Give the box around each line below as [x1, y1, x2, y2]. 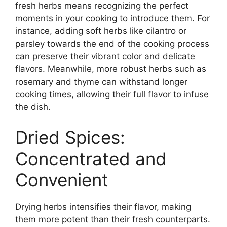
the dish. [15, 102, 51, 112]
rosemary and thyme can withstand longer [15, 77, 187, 87]
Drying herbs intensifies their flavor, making [15, 201, 191, 212]
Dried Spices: [15, 126, 125, 148]
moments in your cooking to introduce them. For [15, 13, 210, 24]
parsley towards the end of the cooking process [15, 39, 209, 49]
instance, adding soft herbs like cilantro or [15, 26, 186, 36]
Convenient [15, 169, 108, 191]
